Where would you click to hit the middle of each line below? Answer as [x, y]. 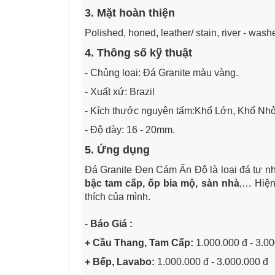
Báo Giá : [113, 224]
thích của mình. [118, 197]
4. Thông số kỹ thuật [138, 53]
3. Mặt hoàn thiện [130, 13]
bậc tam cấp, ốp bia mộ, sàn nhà [162, 184]
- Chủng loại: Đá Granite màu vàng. [161, 73]
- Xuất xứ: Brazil [120, 92]
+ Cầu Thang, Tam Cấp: [139, 243]
